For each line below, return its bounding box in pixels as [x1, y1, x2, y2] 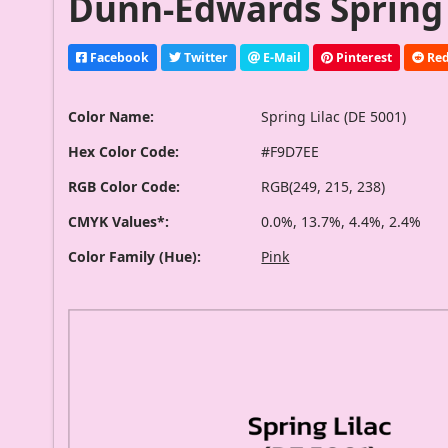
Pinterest [333, 48, 393, 66]
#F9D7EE [261, 142, 320, 162]
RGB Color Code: [68, 177, 181, 197]
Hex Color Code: [68, 142, 180, 162]
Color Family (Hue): [68, 247, 202, 267]
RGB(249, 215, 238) [261, 177, 386, 197]
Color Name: [68, 107, 155, 127]
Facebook [87, 48, 150, 66]
